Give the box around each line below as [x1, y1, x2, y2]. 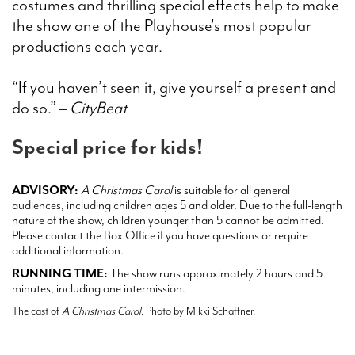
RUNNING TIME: [12, 265, 110, 281]
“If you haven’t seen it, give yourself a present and [12, 77, 336, 97]
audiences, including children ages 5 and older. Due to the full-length [12, 197, 342, 213]
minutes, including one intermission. [12, 281, 185, 296]
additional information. [12, 242, 124, 258]
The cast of [12, 304, 62, 318]
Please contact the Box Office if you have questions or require [12, 227, 308, 243]
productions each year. [12, 36, 162, 56]
